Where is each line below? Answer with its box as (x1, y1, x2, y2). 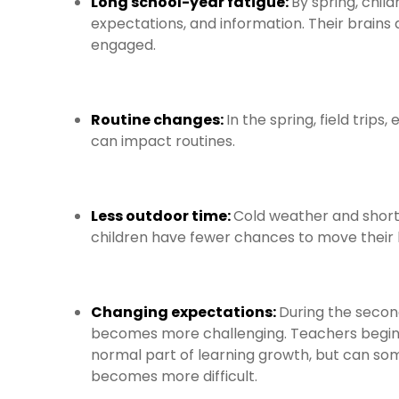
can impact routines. (91, 131, 235, 151)
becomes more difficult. (91, 366, 257, 387)
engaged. (91, 35, 156, 55)
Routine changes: (91, 110, 226, 130)
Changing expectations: (91, 302, 279, 322)
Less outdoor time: (91, 206, 233, 226)
